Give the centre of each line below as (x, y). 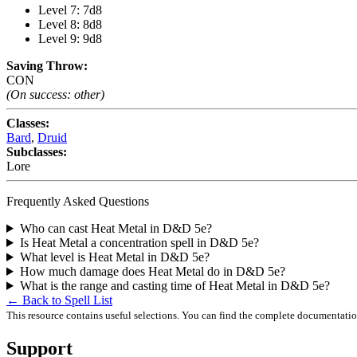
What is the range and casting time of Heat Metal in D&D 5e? (175, 286)
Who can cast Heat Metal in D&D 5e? (116, 228)
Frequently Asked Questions (78, 201)
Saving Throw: (47, 66)
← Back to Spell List (59, 300)
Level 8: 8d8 (70, 24)
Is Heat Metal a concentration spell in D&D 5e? (139, 243)
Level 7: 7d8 (70, 10)
